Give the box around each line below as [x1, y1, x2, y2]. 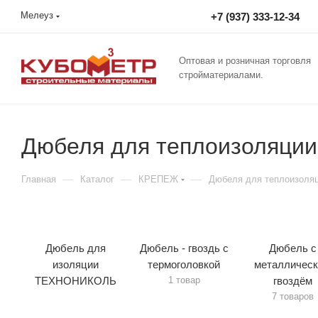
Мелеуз [21, 10, 53, 21]
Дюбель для [45, 242, 106, 254]
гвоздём [273, 275, 312, 287]
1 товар [168, 275, 200, 285]
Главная [21, 174, 56, 185]
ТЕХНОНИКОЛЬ [34, 275, 116, 287]
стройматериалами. [179, 70, 263, 80]
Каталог [80, 174, 114, 185]
